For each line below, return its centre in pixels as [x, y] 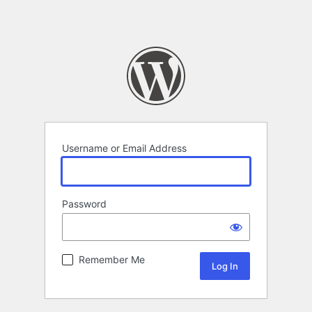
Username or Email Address [124, 148]
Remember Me [112, 260]
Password [84, 204]
